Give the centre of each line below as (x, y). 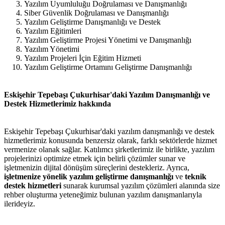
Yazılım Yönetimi (52, 49)
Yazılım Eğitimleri (53, 31)
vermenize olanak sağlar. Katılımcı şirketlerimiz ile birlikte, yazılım (109, 150)
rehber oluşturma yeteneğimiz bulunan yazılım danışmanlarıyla (103, 195)
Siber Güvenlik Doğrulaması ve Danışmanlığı (96, 13)
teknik (196, 177)
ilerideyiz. (20, 204)
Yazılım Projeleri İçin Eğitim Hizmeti (83, 58)
